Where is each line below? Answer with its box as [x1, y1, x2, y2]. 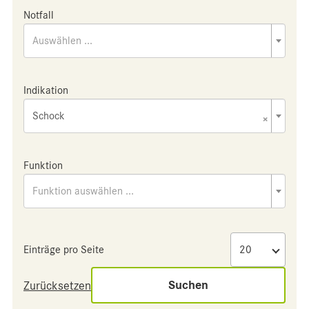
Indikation [23, 84, 68, 97]
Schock [32, 110, 65, 122]
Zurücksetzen [23, 278, 91, 292]
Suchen [168, 278, 208, 292]
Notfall [23, 9, 54, 21]
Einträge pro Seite [23, 243, 104, 256]
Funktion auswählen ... [32, 185, 134, 197]
